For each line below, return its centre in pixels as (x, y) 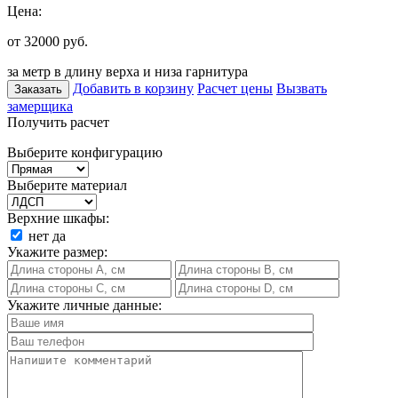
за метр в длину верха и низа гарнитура (127, 71)
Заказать (38, 89)
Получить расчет (58, 122)
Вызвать (302, 88)
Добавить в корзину (133, 88)
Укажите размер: (57, 251)
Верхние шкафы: (58, 218)
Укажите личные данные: (84, 305)
